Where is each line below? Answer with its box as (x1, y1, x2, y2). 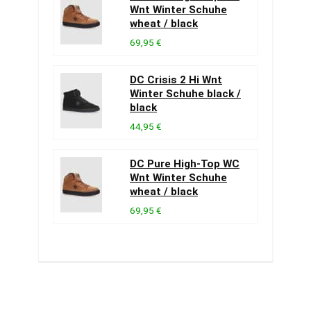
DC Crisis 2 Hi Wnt (130, 74, 222, 86)
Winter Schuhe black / (130, 87, 241, 100)
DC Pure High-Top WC (130, 158, 239, 170)
